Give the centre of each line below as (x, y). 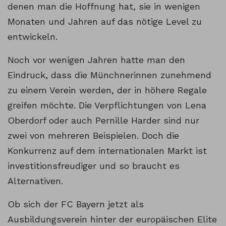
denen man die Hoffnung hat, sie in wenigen (104, 7)
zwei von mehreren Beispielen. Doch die (93, 136)
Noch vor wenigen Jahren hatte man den (96, 60)
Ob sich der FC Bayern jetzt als (76, 204)
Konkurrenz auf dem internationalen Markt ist (107, 151)
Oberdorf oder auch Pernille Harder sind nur (103, 121)
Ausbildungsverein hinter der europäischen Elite (112, 219)
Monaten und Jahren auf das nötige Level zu (105, 22)
